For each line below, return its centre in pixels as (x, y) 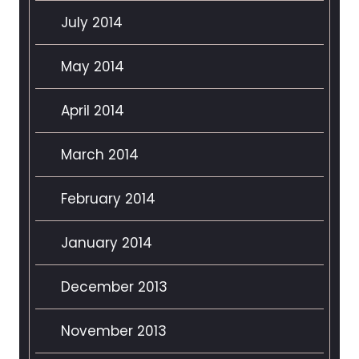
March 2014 (100, 155)
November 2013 (114, 331)
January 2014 (107, 243)
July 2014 (92, 23)
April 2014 (93, 111)
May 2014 (93, 67)
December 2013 (114, 287)
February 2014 (108, 199)
